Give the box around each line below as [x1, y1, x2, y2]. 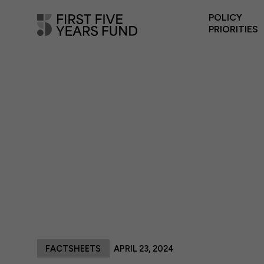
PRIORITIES [209, 24, 259, 35]
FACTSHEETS [45, 243, 101, 254]
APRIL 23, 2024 [113, 243, 174, 254]
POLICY [209, 12, 243, 23]
